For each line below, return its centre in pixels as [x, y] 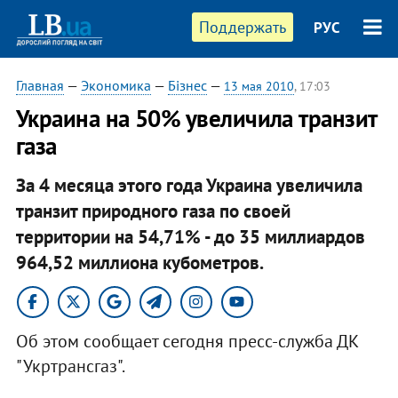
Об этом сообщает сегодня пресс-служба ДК [187, 341]
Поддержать [243, 27]
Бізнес [187, 85]
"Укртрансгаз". [70, 366]
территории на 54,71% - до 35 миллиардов [190, 236]
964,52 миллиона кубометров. [139, 262]
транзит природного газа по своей [153, 211]
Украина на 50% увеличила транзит [196, 118]
